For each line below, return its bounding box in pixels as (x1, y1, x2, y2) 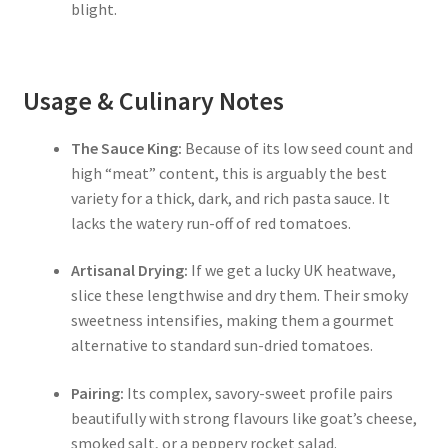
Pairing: (70, 383, 124, 404)
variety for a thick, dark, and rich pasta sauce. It (70, 187, 390, 208)
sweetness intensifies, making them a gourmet (70, 310, 394, 331)
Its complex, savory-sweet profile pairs (123, 383, 393, 404)
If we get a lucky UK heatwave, (187, 260, 396, 281)
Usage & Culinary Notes (22, 84, 284, 117)
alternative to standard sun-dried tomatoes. (70, 335, 373, 356)
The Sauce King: (70, 137, 182, 158)
